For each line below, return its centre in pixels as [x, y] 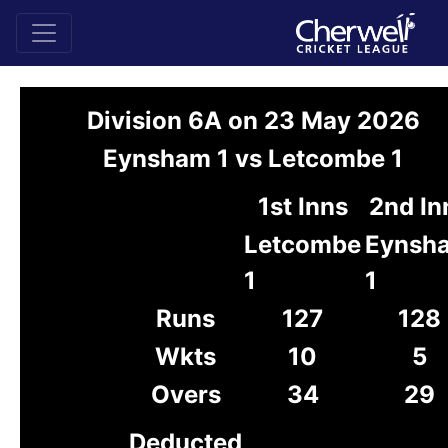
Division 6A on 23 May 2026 [253, 120]
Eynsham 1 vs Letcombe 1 [253, 158]
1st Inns [302, 206]
